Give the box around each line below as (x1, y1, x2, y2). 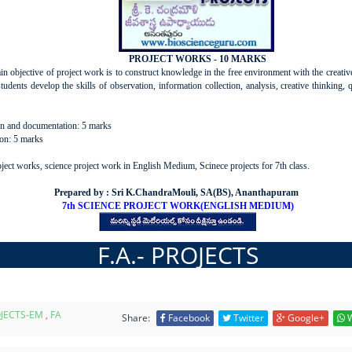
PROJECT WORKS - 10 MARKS (126, 53, 266, 64)
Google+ (285, 310, 324, 324)
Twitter (231, 310, 264, 324)
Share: (122, 310, 150, 324)
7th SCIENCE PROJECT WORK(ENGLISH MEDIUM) (61, 200, 294, 211)
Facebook (166, 310, 210, 324)
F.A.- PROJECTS (97, 238, 258, 271)
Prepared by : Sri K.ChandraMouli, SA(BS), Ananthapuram (54, 186, 301, 198)
